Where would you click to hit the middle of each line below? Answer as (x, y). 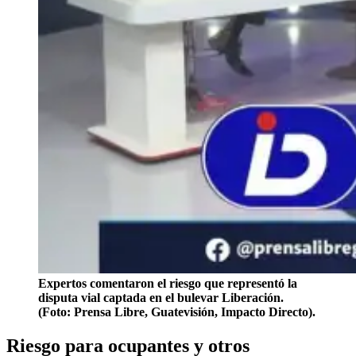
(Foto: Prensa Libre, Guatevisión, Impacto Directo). (177, 311)
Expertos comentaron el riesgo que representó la (168, 283)
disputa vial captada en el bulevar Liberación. (161, 297)
